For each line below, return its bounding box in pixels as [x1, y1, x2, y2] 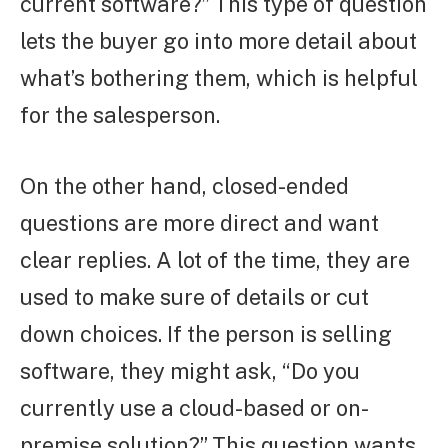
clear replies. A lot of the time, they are [20, 246, 410, 273]
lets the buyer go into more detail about [20, 27, 417, 54]
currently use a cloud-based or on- [20, 394, 369, 421]
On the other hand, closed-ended [20, 172, 349, 199]
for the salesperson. [20, 101, 220, 128]
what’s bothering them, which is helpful [20, 64, 418, 91]
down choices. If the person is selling [20, 320, 392, 347]
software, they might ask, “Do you [20, 357, 360, 384]
